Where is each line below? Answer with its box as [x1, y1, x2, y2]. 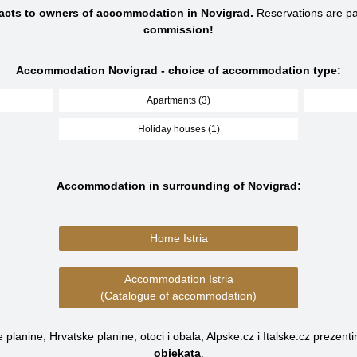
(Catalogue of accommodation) [100, 289, 257, 302]
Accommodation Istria [124, 273, 233, 285]
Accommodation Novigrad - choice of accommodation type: [16, 64, 341, 76]
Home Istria [149, 232, 208, 245]
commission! [143, 23, 214, 36]
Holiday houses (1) [137, 124, 220, 135]
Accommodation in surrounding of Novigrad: [56, 179, 301, 192]
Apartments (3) [147, 95, 210, 106]
